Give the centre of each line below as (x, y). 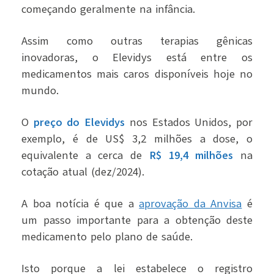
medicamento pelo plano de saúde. (107, 236)
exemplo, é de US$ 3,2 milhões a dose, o (137, 139)
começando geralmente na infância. (108, 9)
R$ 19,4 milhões (191, 155)
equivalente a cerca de (85, 155)
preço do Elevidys (79, 122)
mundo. (40, 90)
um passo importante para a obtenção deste (137, 220)
